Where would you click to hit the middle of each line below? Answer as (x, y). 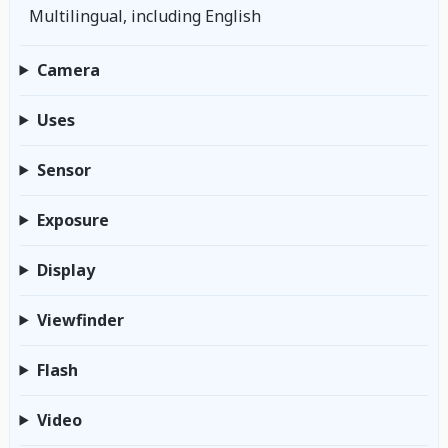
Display (65, 269)
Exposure (72, 219)
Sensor (63, 169)
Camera (68, 69)
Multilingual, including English (144, 16)
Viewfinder (80, 319)
